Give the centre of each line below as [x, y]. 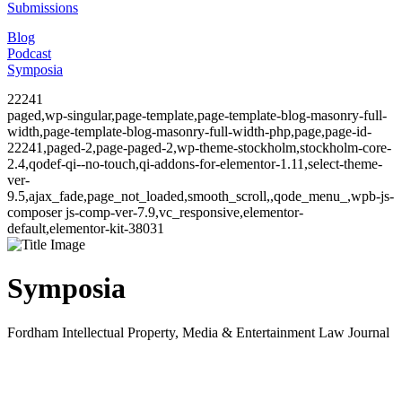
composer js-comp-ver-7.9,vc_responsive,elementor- [155, 212]
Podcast [29, 53]
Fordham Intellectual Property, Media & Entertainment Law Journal [198, 332]
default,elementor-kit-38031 [86, 228]
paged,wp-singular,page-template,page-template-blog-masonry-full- [197, 115]
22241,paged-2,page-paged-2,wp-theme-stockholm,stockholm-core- [199, 148]
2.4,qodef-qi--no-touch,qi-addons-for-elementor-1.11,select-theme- [195, 164]
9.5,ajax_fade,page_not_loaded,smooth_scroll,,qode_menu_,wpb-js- [201, 196]
